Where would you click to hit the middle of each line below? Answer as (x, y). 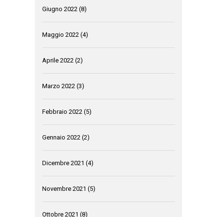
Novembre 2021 (64, 189)
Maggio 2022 (61, 35)
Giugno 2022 (60, 9)
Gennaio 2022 (61, 137)
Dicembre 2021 (63, 163)
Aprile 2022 (58, 60)
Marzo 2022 (59, 86)
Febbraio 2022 (62, 112)
